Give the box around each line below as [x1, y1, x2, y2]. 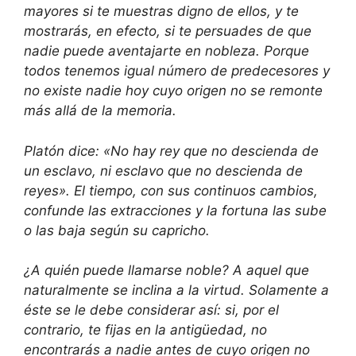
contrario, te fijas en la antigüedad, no [24, 322, 267, 338]
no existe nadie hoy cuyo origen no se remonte [24, 83, 323, 99]
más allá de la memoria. [24, 103, 180, 118]
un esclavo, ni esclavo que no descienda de [24, 162, 303, 179]
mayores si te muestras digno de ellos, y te [24, 3, 299, 19]
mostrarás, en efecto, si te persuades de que [24, 23, 311, 39]
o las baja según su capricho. [24, 222, 214, 238]
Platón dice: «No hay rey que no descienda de [24, 142, 319, 159]
